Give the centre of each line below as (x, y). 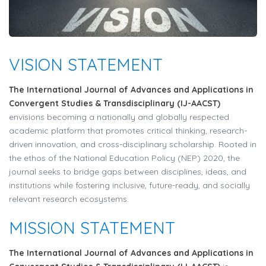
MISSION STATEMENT (92, 227)
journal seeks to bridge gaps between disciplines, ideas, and (128, 171)
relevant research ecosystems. (69, 199)
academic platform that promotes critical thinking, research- (128, 130)
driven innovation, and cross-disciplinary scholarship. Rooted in (133, 144)
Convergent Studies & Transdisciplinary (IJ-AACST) (115, 103)
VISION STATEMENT (86, 64)
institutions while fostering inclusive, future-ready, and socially (129, 185)
